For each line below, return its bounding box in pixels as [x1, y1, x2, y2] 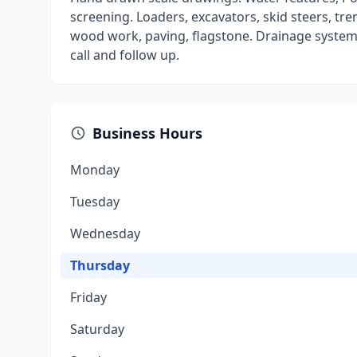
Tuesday [70, 193, 120, 210]
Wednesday [70, 225, 140, 242]
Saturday [70, 320, 124, 338]
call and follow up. [70, 46, 179, 64]
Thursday [70, 257, 130, 274]
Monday [70, 161, 120, 178]
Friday [70, 288, 107, 306]
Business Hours [92, 124, 202, 143]
